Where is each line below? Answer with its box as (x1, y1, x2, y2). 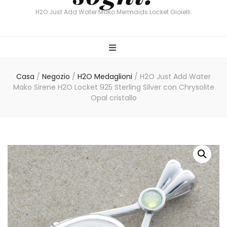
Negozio (42, 71, 70, 82)
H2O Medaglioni (78, 71, 134, 82)
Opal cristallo (90, 93, 137, 103)
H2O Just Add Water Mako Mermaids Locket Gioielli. (35, 8, 192, 16)
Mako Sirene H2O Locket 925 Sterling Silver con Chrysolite (13, 82, 214, 92)
